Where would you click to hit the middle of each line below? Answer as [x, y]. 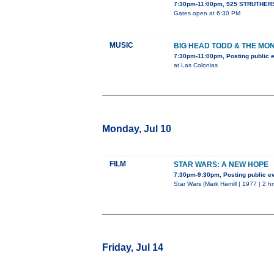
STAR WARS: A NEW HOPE [221, 165]
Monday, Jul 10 [137, 129]
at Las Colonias [196, 65]
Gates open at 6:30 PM [207, 13]
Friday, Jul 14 [133, 248]
